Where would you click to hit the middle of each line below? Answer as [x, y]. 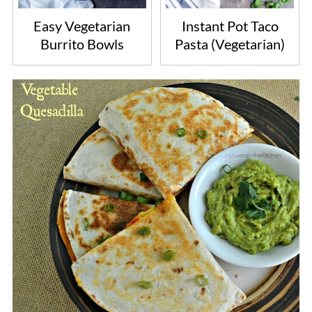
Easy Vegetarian [82, 26]
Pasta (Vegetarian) [230, 44]
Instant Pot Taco [230, 26]
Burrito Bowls [82, 44]
